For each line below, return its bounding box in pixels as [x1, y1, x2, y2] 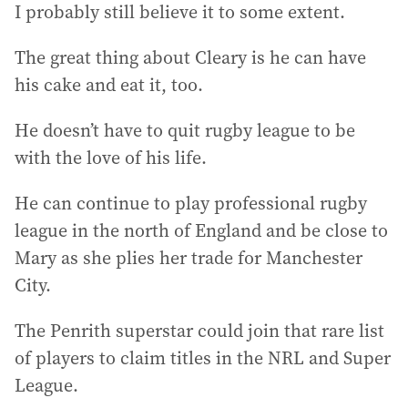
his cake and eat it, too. [15, 71, 203, 97]
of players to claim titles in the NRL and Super [15, 344, 391, 371]
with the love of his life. [15, 144, 207, 170]
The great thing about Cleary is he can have [15, 44, 366, 70]
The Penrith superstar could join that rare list [15, 317, 384, 343]
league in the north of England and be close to [15, 217, 388, 243]
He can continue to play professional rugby [15, 189, 367, 216]
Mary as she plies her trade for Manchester [15, 244, 362, 270]
